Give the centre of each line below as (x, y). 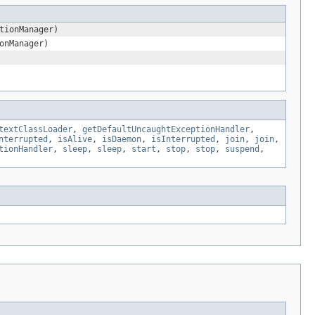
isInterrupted (183, 139)
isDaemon (122, 139)
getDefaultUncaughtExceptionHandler (166, 129)
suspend (242, 149)
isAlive (75, 139)
